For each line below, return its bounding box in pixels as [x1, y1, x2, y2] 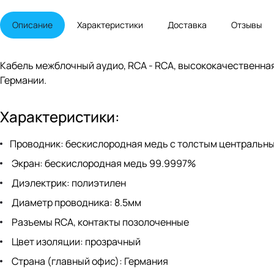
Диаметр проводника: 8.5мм [10, 196, 141, 210]
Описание [12, 19, 53, 31]
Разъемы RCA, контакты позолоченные [10, 215, 189, 229]
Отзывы [231, 19, 262, 31]
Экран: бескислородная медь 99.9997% [10, 157, 196, 171]
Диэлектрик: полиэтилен [10, 176, 126, 190]
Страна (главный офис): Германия [10, 254, 168, 268]
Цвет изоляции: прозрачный [10, 235, 141, 249]
